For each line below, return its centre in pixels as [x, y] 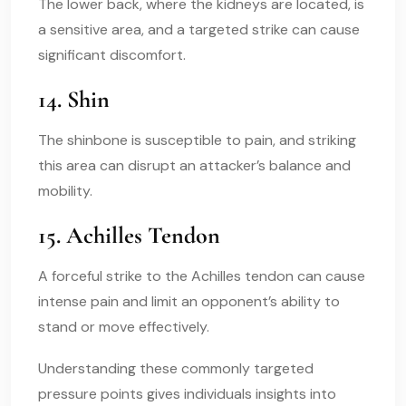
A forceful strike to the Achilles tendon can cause [202, 275]
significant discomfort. [112, 54]
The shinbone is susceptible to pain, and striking [197, 140]
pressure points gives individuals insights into [187, 393]
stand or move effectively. [124, 326]
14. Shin [74, 99]
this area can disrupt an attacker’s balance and [194, 165]
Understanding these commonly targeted [176, 368]
